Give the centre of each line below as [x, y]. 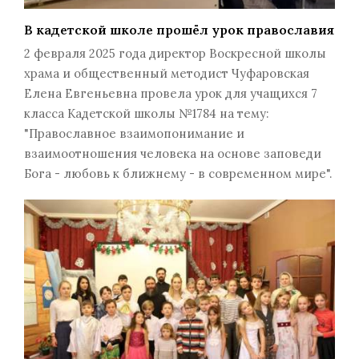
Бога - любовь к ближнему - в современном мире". [178, 174]
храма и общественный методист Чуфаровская [167, 74]
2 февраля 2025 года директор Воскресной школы [175, 54]
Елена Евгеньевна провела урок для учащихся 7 [171, 94]
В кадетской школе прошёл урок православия [179, 30]
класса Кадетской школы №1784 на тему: [146, 114]
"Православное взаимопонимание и [134, 134]
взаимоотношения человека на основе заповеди [173, 154]
